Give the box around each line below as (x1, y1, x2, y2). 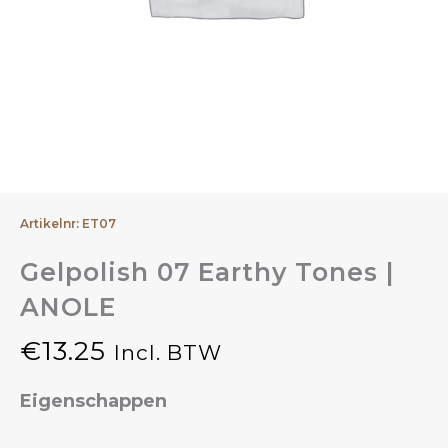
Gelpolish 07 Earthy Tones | (20, 256, 395, 287)
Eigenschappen (20, 390, 167, 413)
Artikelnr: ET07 (20, 215, 116, 231)
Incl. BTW (114, 340, 222, 366)
